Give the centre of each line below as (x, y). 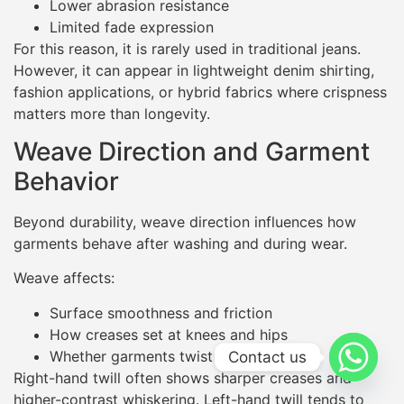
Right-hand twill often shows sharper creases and (183, 377)
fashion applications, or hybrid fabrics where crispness (200, 92)
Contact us (267, 357)
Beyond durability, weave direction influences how (185, 221)
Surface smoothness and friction (161, 312)
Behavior (66, 181)
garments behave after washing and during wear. (180, 243)
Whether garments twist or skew (161, 356)
